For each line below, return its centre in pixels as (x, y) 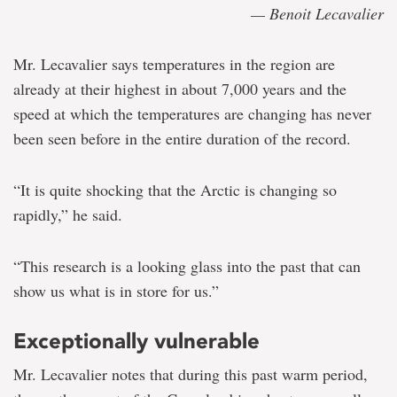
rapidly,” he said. (68, 214)
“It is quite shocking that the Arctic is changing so (175, 190)
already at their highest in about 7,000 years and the (180, 89)
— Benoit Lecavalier (317, 13)
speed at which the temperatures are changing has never (192, 113)
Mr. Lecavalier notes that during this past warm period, (191, 374)
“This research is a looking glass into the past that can (187, 266)
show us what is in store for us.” (116, 291)
